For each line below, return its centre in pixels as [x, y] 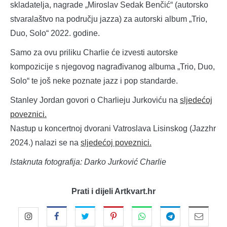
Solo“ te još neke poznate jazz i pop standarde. [94, 81]
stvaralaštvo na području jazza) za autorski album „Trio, [109, 19]
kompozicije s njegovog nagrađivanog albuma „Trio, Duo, [112, 67]
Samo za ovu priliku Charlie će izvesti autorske [94, 53]
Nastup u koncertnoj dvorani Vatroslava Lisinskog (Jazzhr [113, 129]
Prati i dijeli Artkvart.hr [113, 192]
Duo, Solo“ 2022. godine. [55, 33]
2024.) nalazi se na [45, 143]
